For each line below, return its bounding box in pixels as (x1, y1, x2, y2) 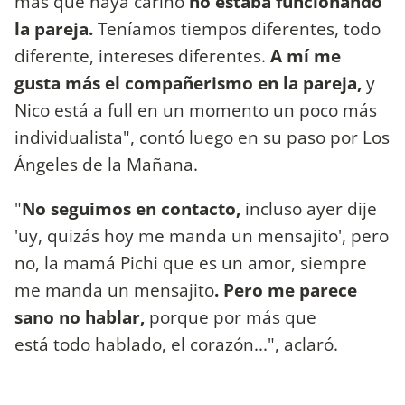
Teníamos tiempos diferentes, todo (93, 16, 381, 42)
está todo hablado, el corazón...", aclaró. (14, 332, 338, 357)
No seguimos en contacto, (22, 196, 240, 221)
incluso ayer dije (240, 196, 377, 221)
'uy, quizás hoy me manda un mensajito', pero (14, 223, 389, 249)
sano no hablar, (14, 305, 145, 330)
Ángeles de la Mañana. (14, 152, 198, 177)
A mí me (266, 43, 341, 69)
